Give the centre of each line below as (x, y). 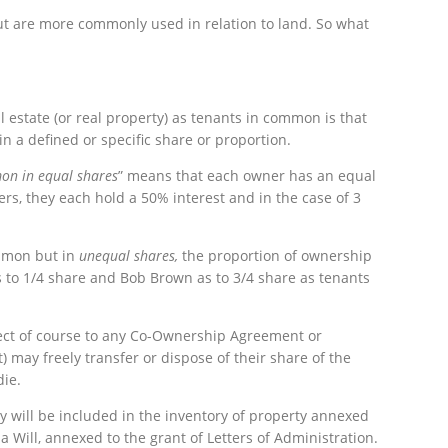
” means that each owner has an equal (247, 175)
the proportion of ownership (275, 255)
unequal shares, (128, 255)
